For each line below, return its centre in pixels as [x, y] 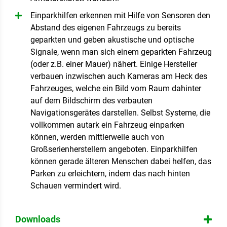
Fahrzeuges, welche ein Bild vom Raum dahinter [116, 88]
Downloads [38, 219]
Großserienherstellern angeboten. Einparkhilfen [114, 149]
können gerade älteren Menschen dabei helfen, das [121, 161]
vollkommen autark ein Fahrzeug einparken [107, 125]
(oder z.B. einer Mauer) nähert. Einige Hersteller [114, 64]
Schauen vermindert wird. [76, 186]
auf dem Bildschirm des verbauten [91, 101]
